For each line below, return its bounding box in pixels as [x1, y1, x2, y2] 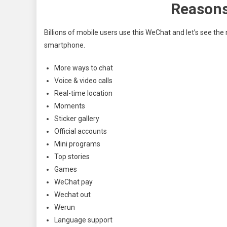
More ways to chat [54, 63, 113, 72]
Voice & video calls [54, 76, 112, 85]
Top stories [54, 152, 90, 161]
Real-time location [54, 89, 112, 97]
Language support [54, 215, 112, 224]
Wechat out [54, 190, 91, 199]
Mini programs [54, 139, 100, 148]
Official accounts [54, 127, 107, 135]
